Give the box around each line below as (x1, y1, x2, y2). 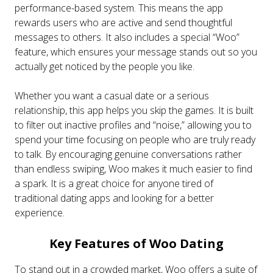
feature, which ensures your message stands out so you (15, 45, 257, 59)
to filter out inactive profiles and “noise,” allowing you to (15, 118, 252, 132)
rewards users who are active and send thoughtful (15, 16, 232, 30)
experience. (15, 206, 65, 220)
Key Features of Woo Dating (49, 235, 224, 252)
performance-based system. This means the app (15, 1, 223, 15)
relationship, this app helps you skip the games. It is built (15, 104, 253, 118)
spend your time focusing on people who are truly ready (15, 133, 255, 147)
